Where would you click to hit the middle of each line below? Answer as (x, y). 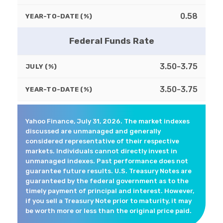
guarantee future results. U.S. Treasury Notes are (109, 171)
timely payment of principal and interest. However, (110, 191)
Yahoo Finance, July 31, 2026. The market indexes (108, 121)
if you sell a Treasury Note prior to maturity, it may (109, 201)
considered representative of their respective (102, 141)
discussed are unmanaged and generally (93, 131)
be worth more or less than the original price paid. (109, 211)
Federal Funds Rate (111, 41)
